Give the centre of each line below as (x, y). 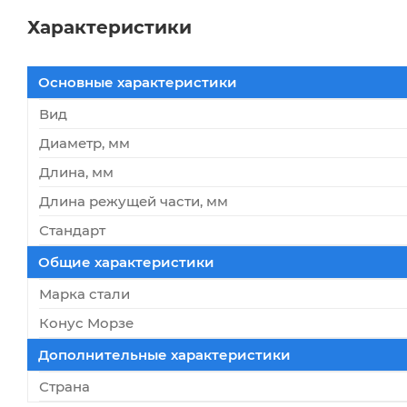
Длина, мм (76, 172)
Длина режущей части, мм (134, 201)
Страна (65, 386)
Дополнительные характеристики (164, 354)
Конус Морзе (86, 323)
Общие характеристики (126, 262)
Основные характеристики (138, 82)
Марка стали (84, 293)
